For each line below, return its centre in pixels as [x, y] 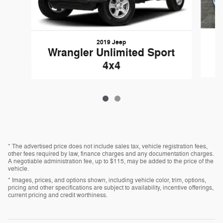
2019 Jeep [111, 43]
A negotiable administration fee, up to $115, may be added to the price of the [111, 162]
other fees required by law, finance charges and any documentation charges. [111, 154]
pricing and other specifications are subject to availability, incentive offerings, [111, 188]
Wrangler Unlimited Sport [111, 53]
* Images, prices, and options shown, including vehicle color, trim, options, [107, 180]
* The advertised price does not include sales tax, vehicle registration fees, [108, 147]
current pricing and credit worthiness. [58, 195]
